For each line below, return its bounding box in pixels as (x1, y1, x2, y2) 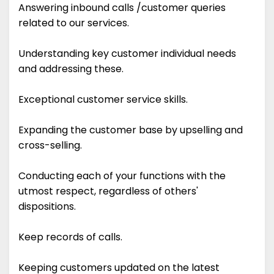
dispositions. (18, 199, 76, 214)
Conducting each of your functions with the (18, 169, 226, 183)
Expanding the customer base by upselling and (18, 123, 243, 138)
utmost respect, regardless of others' (18, 184, 198, 199)
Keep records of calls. (18, 230, 122, 245)
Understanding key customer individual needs (18, 46, 236, 61)
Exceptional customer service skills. (18, 92, 188, 107)
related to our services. (18, 16, 129, 31)
